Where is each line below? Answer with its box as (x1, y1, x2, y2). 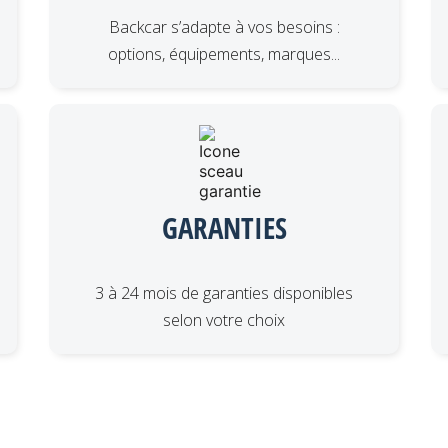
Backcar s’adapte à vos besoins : (108, 15, 340, 38)
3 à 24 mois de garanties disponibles (95, 281, 353, 304)
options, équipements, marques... (108, 42, 340, 65)
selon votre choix (163, 308, 285, 331)
